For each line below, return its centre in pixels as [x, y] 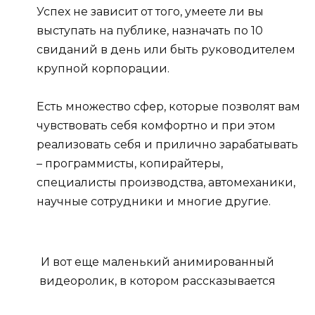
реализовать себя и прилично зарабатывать [167, 144]
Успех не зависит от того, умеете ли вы [150, 11]
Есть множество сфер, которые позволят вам [168, 106]
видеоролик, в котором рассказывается [157, 281]
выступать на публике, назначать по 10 [150, 30]
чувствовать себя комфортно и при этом [156, 125]
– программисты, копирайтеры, [130, 163]
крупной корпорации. [103, 68]
